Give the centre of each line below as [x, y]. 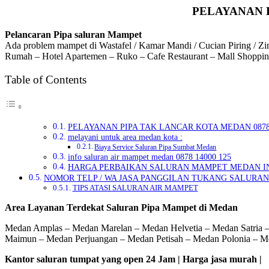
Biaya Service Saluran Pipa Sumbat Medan [156, 147]
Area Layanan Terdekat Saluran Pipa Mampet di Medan [121, 207]
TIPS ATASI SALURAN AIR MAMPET [135, 187]
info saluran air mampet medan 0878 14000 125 [149, 157]
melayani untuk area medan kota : [125, 137]
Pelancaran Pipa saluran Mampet [73, 34]
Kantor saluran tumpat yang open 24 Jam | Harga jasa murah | [133, 259]
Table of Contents [46, 79]
